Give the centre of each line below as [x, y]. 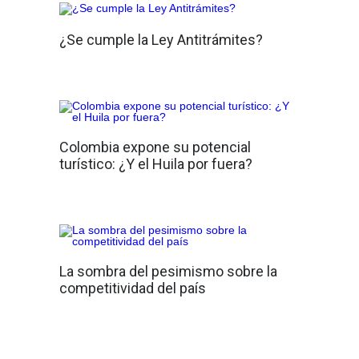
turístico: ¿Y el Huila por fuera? [156, 164]
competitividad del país [133, 288]
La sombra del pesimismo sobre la [168, 271]
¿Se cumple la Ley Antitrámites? [161, 40]
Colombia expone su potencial [155, 147]
